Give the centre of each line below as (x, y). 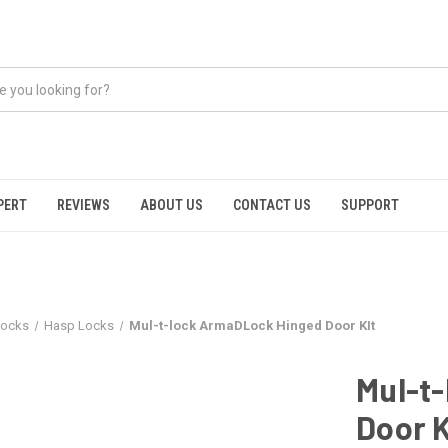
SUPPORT (370, 205)
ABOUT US (171, 205)
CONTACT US (272, 205)
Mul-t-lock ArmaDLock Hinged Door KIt (251, 325)
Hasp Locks (79, 325)
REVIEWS (83, 205)
